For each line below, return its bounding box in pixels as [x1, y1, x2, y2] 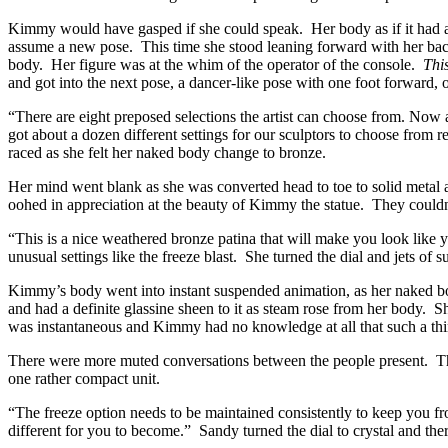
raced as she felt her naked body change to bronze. [8, 144, 326, 162]
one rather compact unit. [8, 370, 160, 388]
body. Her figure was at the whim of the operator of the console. [8, 56, 423, 74]
